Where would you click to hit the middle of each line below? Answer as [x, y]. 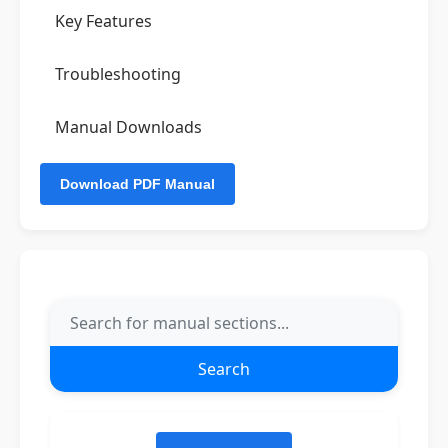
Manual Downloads [128, 127]
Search [224, 369]
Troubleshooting [118, 74]
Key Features [103, 21]
